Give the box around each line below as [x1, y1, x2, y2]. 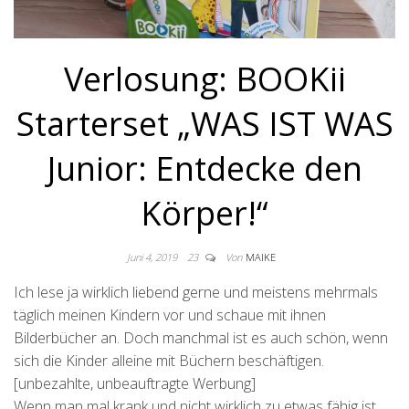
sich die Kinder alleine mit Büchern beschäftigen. [14, 351, 324, 372]
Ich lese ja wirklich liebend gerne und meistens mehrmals [14, 282, 378, 303]
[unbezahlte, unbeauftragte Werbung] [14, 373, 256, 394]
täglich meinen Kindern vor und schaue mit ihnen [14, 305, 326, 326]
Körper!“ [141, 191, 268, 236]
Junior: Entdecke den [47, 146, 362, 192]
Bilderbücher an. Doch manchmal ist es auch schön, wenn [14, 328, 388, 349]
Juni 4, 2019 [126, 250, 180, 265]
